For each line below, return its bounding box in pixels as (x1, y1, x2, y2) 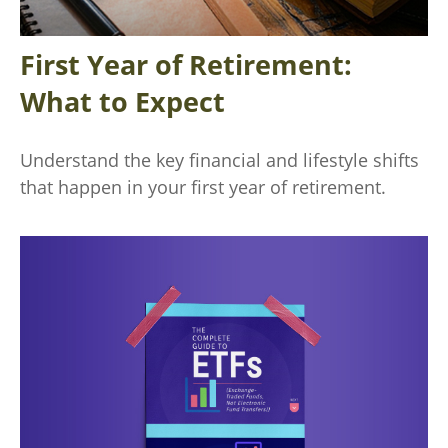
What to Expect (20, 82, 225, 120)
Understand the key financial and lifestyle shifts (20, 147, 419, 172)
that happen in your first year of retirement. (20, 174, 386, 199)
